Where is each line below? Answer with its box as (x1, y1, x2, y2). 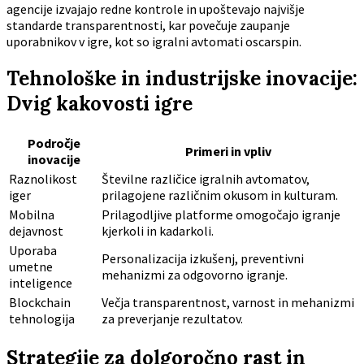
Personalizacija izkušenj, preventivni (102, 250, 304, 267)
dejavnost (9, 223, 63, 240)
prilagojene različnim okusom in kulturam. (102, 187, 338, 204)
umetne (9, 258, 53, 275)
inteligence (9, 275, 72, 292)
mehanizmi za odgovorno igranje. (102, 266, 288, 284)
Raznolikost (9, 171, 77, 188)
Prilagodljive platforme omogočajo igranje (102, 206, 340, 223)
